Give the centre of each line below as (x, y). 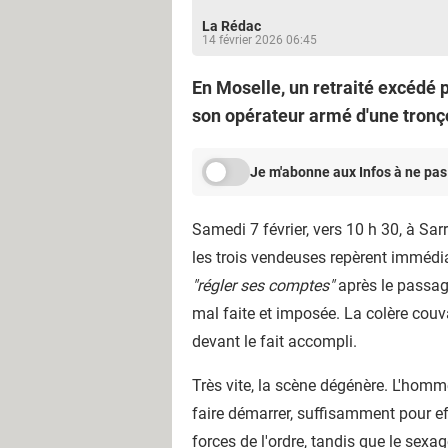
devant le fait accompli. (274, 341)
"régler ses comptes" (263, 285)
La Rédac (231, 26)
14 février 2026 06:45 (259, 40)
